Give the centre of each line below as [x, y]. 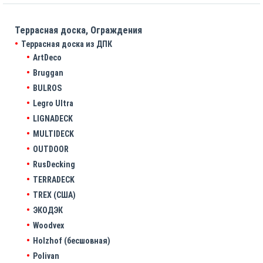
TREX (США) [54, 195]
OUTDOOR [51, 149]
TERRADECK [54, 180]
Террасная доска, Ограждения [78, 31]
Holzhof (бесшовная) [72, 241]
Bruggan [48, 73]
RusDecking [54, 165]
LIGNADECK [53, 119]
